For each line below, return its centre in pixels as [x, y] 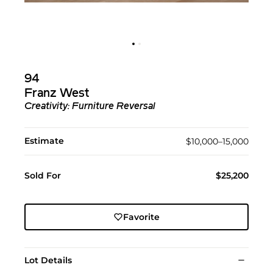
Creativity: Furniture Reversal [90, 107]
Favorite [141, 217]
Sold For [43, 175]
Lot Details [48, 260]
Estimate [44, 141]
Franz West [57, 94]
